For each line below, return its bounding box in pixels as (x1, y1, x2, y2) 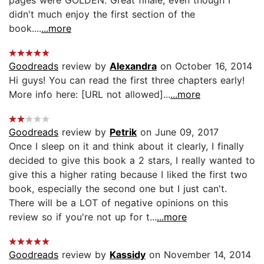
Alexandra (110, 60, 157, 72)
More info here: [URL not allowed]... (9, 88, 170, 100)
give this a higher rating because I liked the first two (9, 168, 247, 180)
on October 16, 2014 (157, 60, 252, 72)
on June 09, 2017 (137, 126, 219, 138)
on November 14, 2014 (146, 248, 251, 260)
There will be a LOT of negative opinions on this (9, 196, 228, 209)
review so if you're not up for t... (9, 210, 157, 223)
